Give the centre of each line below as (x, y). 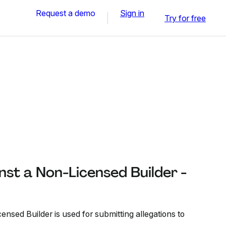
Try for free (185, 18)
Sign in (132, 13)
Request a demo (66, 13)
